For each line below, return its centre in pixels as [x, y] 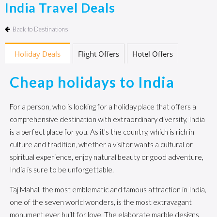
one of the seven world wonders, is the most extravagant [101, 202]
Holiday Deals [38, 54]
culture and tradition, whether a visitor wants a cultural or [101, 144]
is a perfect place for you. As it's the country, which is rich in [102, 132]
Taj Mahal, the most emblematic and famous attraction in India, [108, 189]
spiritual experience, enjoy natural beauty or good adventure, [107, 157]
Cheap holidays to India [92, 82]
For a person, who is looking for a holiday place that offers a [103, 107]
